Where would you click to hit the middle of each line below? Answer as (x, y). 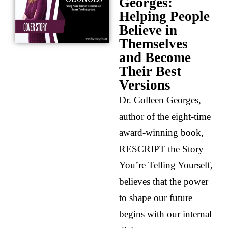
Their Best (150, 72)
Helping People (164, 17)
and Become (155, 58)
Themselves (153, 44)
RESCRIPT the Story (161, 149)
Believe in (148, 30)
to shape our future (156, 198)
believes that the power (164, 182)
